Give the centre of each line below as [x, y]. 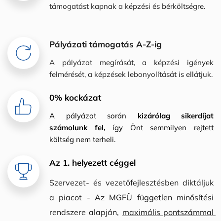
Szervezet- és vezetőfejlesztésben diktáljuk [131, 182]
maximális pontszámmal [168, 212]
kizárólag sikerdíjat [175, 115]
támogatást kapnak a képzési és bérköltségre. [127, 6]
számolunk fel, [81, 127]
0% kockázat [75, 97]
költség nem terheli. [82, 139]
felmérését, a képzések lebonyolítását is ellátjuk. [131, 74]
